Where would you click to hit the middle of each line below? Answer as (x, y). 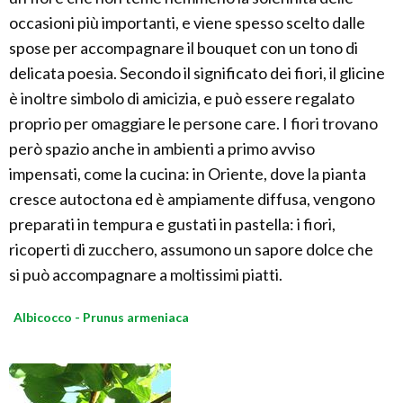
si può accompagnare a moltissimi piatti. (146, 274)
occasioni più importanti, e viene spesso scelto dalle (187, 22)
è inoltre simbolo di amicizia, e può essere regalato (182, 98)
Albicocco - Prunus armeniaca (101, 317)
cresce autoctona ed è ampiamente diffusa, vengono (192, 198)
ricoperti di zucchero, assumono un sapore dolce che (191, 249)
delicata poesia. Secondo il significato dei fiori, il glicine (197, 72)
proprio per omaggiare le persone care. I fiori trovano (193, 123)
